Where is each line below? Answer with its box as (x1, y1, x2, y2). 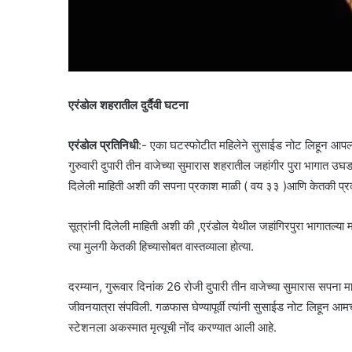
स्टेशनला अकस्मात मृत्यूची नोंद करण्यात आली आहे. (68, 319, 277, 335)
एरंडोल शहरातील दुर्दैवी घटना (68, 97, 188, 112)
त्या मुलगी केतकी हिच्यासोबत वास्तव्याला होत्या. (68, 238, 254, 254)
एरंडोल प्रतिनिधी (68, 137, 138, 152)
